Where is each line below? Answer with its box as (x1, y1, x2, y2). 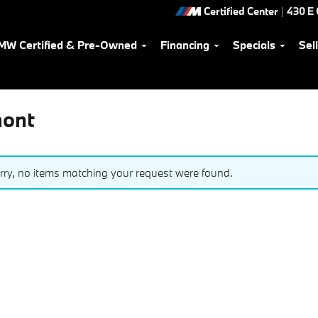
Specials (233, 38, 275, 52)
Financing (160, 38, 209, 52)
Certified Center (204, 4, 278, 18)
